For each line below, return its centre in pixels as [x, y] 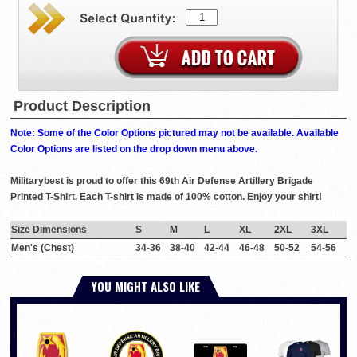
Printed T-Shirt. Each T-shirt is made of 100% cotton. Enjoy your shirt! [166, 197]
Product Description [82, 106]
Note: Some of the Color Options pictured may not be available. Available [175, 133]
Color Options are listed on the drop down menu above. [134, 149]
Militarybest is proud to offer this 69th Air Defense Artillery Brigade [162, 181]
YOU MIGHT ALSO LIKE [146, 286]
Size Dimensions [49, 230]
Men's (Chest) [43, 248]
